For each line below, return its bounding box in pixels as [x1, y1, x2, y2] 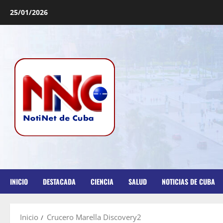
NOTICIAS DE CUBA [162, 176, 215, 187]
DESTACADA [43, 176, 76, 187]
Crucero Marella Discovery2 [47, 212, 141, 222]
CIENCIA [91, 176, 113, 187]
